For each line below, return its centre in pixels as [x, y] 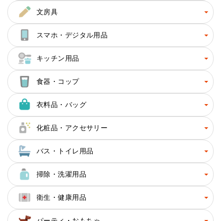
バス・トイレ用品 [65, 151]
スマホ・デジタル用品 [72, 35]
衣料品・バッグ [61, 105]
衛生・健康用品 [61, 198]
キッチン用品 [58, 58]
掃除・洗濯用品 [61, 174]
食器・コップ [58, 82]
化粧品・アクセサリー [72, 128]
